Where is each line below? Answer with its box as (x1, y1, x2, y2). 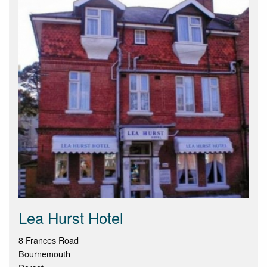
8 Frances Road (18, 234, 79, 247)
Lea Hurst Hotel (18, 207, 123, 229)
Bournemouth (18, 247, 70, 260)
